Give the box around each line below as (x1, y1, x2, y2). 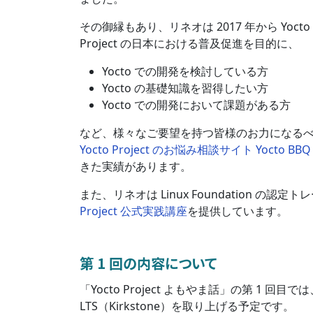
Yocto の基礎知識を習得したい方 (102, 80, 268, 96)
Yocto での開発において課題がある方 (102, 96, 291, 112)
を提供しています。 (187, 203, 288, 219)
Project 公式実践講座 (80, 203, 187, 219)
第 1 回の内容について (80, 252, 217, 273)
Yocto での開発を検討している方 (102, 63, 268, 79)
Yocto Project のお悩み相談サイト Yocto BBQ (80, 141, 311, 157)
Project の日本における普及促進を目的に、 (80, 35, 299, 51)
